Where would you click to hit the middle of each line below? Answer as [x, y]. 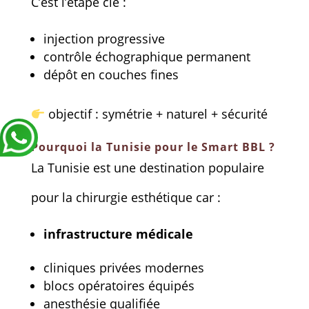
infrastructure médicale [118, 233]
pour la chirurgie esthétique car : [126, 197]
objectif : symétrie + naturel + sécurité [157, 113]
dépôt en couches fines [111, 74]
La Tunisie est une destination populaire [147, 167]
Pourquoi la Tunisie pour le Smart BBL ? [153, 147]
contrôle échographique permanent [147, 56]
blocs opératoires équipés [119, 285]
